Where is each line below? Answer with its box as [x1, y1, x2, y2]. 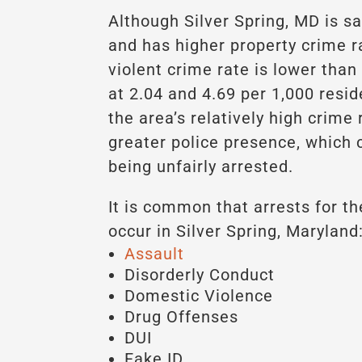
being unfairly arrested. [108, 156, 294, 176]
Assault [124, 243, 185, 263]
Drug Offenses [124, 306, 239, 326]
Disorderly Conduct [124, 264, 276, 284]
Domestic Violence [124, 285, 274, 305]
